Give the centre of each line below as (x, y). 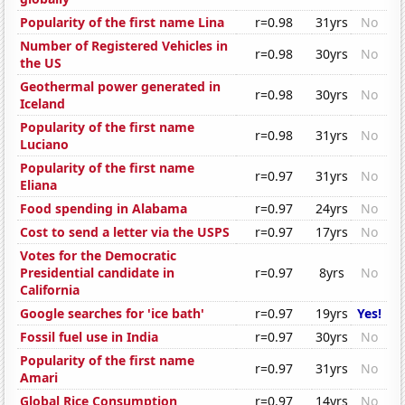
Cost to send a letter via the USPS (125, 232)
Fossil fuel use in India (89, 337)
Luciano (45, 145)
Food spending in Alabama (104, 209)
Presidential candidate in (98, 273)
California (50, 290)
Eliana (39, 185)
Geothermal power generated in (121, 87)
